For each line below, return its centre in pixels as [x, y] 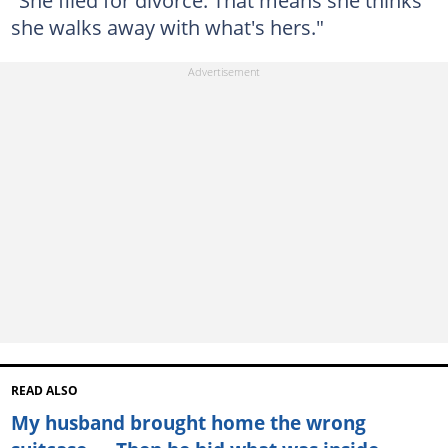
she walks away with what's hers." [167, 26]
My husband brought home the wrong [188, 423]
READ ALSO [44, 391]
